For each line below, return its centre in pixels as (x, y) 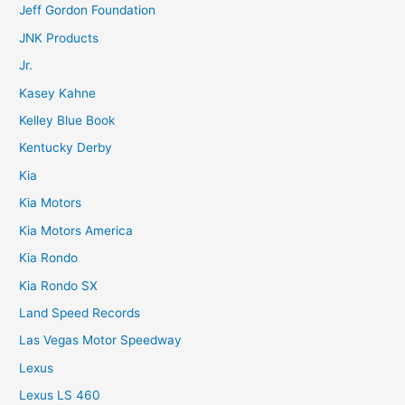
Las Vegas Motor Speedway (101, 340)
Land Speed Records (80, 312)
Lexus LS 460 (60, 396)
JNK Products (59, 38)
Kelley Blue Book (67, 121)
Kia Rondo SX (59, 285)
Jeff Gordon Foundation (88, 10)
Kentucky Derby (66, 148)
